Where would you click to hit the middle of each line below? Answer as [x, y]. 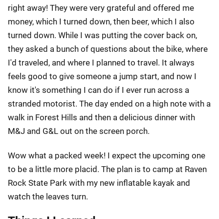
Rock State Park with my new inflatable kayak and [99, 183]
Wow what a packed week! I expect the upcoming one [107, 155]
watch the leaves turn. [48, 197]
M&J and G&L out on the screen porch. [79, 131]
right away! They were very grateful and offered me [101, 8]
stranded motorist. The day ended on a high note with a [109, 104]
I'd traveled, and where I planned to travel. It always [101, 63]
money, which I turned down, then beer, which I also [101, 22]
